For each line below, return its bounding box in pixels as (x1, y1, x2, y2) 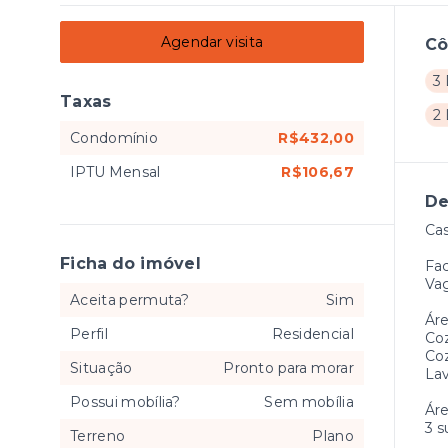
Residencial (271, 325, 354, 343)
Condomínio (70, 129, 158, 147)
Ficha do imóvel (60, 254, 201, 273)
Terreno (70, 427, 126, 445)
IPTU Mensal (70, 163, 161, 181)
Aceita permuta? (70, 291, 190, 309)
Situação (70, 359, 133, 377)
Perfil (70, 325, 108, 343)
